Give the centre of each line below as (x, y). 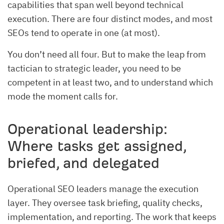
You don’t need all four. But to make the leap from (107, 54)
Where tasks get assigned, (96, 146)
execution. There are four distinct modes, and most (110, 18)
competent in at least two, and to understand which (110, 82)
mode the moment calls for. (63, 96)
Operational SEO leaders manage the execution (103, 188)
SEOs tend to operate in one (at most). (84, 32)
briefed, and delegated (83, 163)
